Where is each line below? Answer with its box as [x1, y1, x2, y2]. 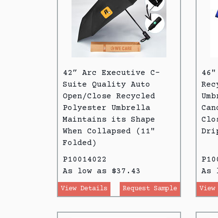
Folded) [63, 138, 97, 147]
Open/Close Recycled [63, 91, 155, 101]
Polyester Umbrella [63, 103, 150, 112]
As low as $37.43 [63, 166, 141, 176]
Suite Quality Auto [63, 80, 150, 89]
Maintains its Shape [63, 115, 155, 124]
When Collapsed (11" [63, 127, 155, 136]
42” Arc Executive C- [63, 68, 160, 77]
